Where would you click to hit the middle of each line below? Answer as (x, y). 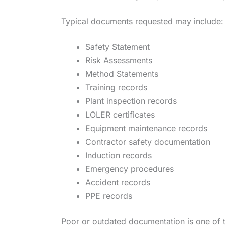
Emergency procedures (130, 168)
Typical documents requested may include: (142, 21)
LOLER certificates (120, 114)
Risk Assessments (119, 60)
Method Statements (122, 74)
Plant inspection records (131, 101)
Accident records (118, 182)
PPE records (109, 196)
